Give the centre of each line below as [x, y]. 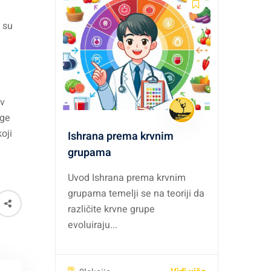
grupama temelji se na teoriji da [136, 194]
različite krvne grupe [111, 209]
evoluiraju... [93, 225]
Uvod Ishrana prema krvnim [127, 178]
